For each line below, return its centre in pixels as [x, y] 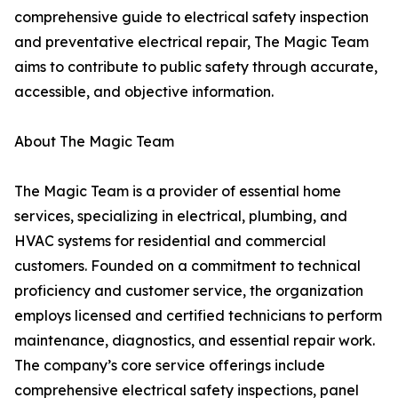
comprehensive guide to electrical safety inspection [191, 17]
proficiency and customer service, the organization [189, 291]
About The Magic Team [94, 142]
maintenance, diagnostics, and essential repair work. [195, 341]
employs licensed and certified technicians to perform [198, 316]
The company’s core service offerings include [170, 366]
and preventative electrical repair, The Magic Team [191, 42]
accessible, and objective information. [144, 92]
